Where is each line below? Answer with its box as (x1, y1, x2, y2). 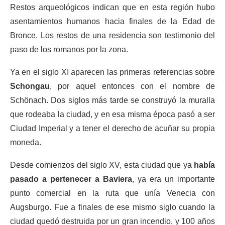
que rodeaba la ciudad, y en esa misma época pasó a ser (10, 110, 215, 119)
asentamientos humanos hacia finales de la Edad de (10, 17, 215, 26)
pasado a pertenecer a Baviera (10, 175, 132, 183)
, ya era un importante (132, 175, 215, 183)
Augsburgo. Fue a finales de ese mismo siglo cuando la (10, 203, 215, 211)
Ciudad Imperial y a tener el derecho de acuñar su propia (10, 124, 215, 133)
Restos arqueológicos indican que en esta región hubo (10, 3, 215, 12)
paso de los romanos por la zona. (10, 45, 128, 54)
